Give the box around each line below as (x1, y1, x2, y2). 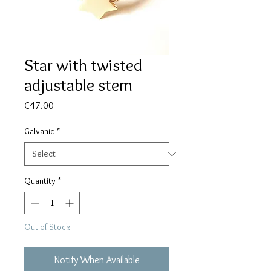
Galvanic (24, 126, 54, 137)
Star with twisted (24, 54, 142, 76)
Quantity (24, 175, 56, 187)
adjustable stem (24, 74, 132, 96)
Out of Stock (24, 221, 70, 233)
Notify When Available (54, 254, 140, 266)
